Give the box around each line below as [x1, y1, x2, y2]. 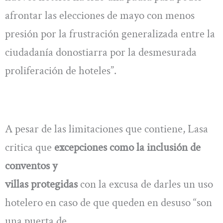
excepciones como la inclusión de [54, 140, 201, 155]
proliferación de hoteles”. [5, 63, 116, 78]
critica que [5, 140, 54, 155]
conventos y [5, 158, 57, 174]
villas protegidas [5, 177, 78, 192]
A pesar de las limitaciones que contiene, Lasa [5, 121, 208, 137]
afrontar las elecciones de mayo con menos [5, 7, 195, 23]
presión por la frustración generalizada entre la [5, 26, 215, 41]
